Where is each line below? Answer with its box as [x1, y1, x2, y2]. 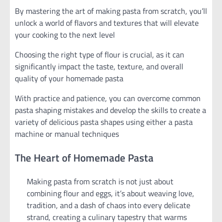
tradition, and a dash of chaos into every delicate [27, 199, 190, 212]
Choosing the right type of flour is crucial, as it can [15, 48, 184, 60]
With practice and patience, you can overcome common [15, 92, 201, 104]
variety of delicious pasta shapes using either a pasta [15, 115, 193, 128]
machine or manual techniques [15, 127, 119, 140]
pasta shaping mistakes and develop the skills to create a [15, 104, 206, 116]
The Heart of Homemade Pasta [15, 149, 154, 166]
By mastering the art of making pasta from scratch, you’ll [15, 4, 207, 17]
